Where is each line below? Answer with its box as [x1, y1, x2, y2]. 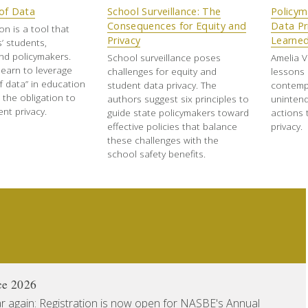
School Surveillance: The [107, 5, 221, 18]
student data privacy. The [107, 78, 217, 91]
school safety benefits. [107, 147, 206, 160]
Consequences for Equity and [107, 19, 247, 32]
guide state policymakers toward [107, 106, 249, 119]
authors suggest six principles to [107, 92, 249, 105]
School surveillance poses [107, 51, 221, 64]
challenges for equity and [107, 65, 217, 78]
